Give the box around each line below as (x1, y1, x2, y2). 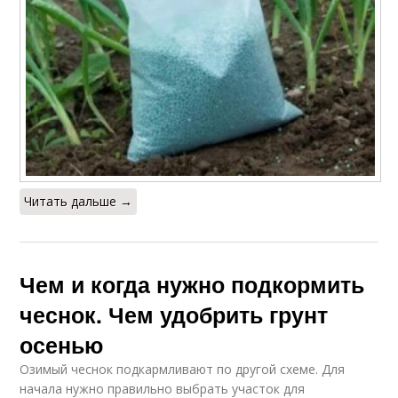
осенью (20, 328, 104, 361)
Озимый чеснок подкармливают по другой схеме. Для (20, 360, 346, 378)
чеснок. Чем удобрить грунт (20, 298, 329, 330)
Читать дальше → (24, 192, 133, 210)
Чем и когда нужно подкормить (20, 267, 365, 300)
